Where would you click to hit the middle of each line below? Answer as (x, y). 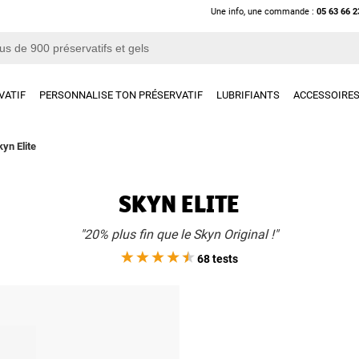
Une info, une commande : (264, 12)
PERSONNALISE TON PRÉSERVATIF (121, 95)
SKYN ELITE (179, 204)
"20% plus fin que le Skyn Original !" (179, 234)
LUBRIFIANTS (248, 95)
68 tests (216, 259)
